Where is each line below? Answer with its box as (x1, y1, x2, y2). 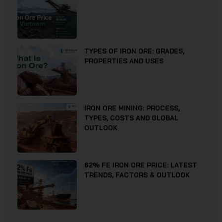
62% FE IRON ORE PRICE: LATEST (84, 161, 197, 169)
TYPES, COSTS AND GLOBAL (84, 114, 178, 122)
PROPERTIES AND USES (84, 57, 164, 65)
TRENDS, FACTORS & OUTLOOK (84, 171, 190, 179)
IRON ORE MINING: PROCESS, (84, 104, 180, 112)
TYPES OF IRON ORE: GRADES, (84, 47, 184, 55)
